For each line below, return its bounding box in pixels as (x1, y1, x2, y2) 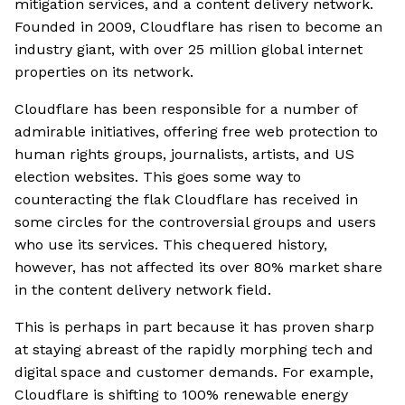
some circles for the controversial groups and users (14, 213, 376, 231)
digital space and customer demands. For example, (14, 363, 373, 381)
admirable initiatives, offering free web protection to (14, 123, 378, 141)
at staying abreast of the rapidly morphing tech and (14, 341, 373, 359)
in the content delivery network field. (14, 281, 271, 299)
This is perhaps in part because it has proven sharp (14, 318, 374, 336)
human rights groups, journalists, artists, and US (14, 146, 354, 164)
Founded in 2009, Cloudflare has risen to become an (14, 18, 382, 36)
